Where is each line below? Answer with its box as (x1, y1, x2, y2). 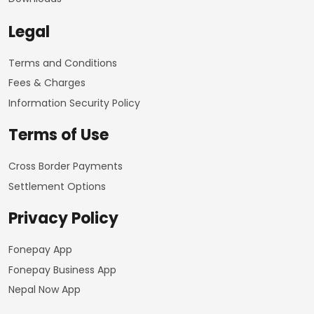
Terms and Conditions (8, 55, 117, 70)
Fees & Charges (8, 76, 86, 90)
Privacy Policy (8, 207, 118, 229)
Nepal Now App (8, 282, 81, 296)
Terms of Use (8, 124, 109, 146)
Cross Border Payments (8, 159, 123, 173)
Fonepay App (8, 243, 72, 257)
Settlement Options (8, 179, 106, 193)
